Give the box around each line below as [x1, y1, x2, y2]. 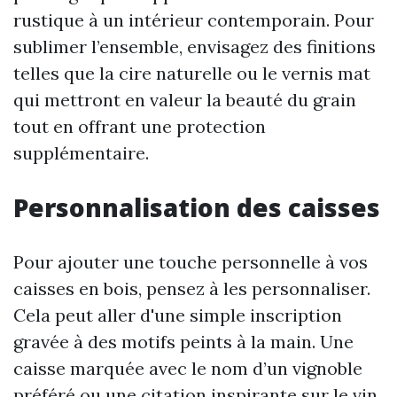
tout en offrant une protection [13, 115, 266, 137]
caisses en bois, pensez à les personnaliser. [13, 277, 370, 300]
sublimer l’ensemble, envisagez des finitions [13, 35, 376, 58]
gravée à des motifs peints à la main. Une [13, 331, 354, 353]
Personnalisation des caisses [13, 191, 380, 224]
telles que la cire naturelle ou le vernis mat [13, 62, 370, 84]
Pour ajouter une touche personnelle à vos [13, 251, 368, 273]
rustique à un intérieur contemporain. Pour [13, 9, 374, 31]
